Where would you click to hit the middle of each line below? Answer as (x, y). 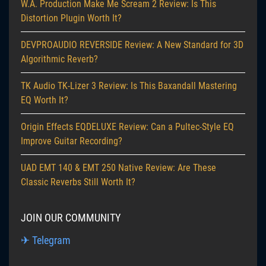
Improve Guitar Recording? (72, 141)
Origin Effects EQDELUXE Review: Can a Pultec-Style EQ (127, 127)
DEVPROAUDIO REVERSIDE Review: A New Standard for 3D (132, 45)
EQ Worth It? (45, 100)
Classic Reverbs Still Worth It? (78, 182)
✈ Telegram (46, 240)
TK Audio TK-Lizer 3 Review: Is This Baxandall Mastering (129, 86)
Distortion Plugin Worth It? (71, 18)
